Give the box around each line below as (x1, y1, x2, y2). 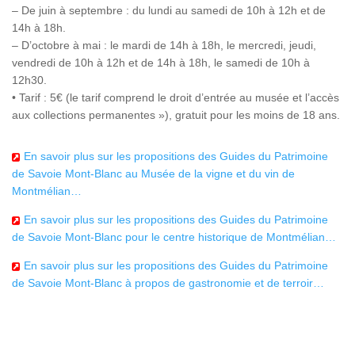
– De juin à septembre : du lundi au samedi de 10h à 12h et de (12, 4, 326, 17)
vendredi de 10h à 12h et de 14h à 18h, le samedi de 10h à (12, 56, 310, 70)
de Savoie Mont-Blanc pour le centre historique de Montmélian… (12, 231, 336, 244)
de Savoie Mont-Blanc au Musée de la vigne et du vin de (12, 167, 295, 181)
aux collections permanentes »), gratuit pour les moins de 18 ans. (12, 109, 340, 122)
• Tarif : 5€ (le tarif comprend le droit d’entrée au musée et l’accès (12, 91, 339, 105)
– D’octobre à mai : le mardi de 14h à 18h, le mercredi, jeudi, (12, 39, 316, 52)
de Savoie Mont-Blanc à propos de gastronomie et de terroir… (12, 277, 324, 290)
